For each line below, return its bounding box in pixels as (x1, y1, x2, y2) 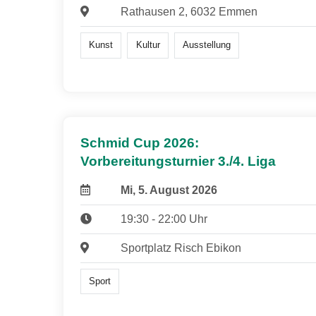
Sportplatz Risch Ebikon (120, 241, 241, 254)
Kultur (135, 39, 160, 51)
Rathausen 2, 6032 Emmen (120, 6, 257, 18)
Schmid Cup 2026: (80, 135, 199, 150)
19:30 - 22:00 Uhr (120, 212, 207, 225)
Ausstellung (182, 39, 231, 51)
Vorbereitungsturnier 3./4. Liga (80, 153, 276, 169)
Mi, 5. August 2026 (120, 183, 217, 196)
